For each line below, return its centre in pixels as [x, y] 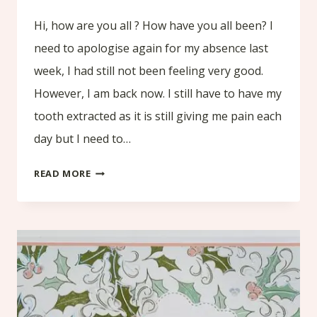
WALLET [110, 308]
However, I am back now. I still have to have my [158, 94]
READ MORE [63, 174]
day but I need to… [82, 139]
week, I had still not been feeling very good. [149, 71]
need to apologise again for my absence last [151, 48]
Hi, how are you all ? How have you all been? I [154, 26]
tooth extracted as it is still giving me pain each [158, 116]
